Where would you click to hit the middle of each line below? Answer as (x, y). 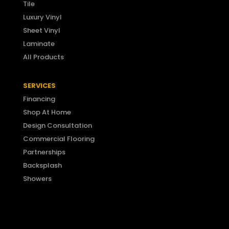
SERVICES (39, 86)
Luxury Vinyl (42, 17)
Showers (37, 179)
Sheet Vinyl (41, 31)
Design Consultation (57, 126)
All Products (43, 57)
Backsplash (42, 166)
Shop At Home (47, 112)
